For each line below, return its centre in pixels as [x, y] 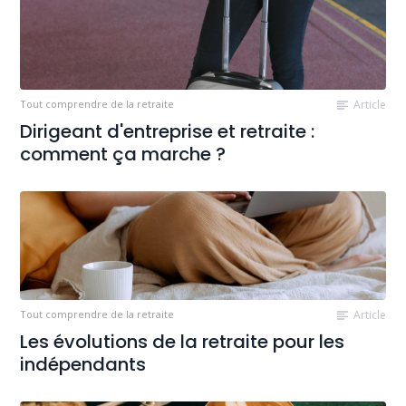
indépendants [83, 365]
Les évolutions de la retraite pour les [183, 342]
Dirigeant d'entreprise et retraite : [168, 132]
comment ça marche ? [123, 155]
